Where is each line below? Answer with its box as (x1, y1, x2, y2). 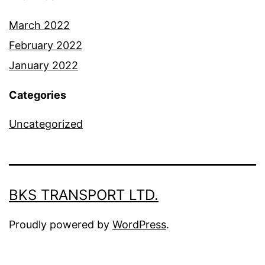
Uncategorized (9, 118, 83, 131)
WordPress (112, 218, 166, 231)
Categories (9, 89, 66, 102)
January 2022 (9, 59, 78, 72)
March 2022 (9, 19, 70, 32)
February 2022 (9, 39, 82, 52)
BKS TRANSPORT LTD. (9, 186, 159, 204)
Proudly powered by (9, 218, 112, 231)
